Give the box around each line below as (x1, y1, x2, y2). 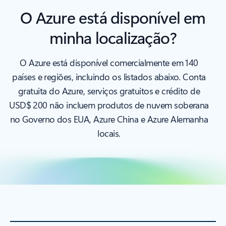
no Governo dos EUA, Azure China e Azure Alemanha (10, 113, 208, 125)
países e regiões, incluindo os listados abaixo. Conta (12, 71, 206, 83)
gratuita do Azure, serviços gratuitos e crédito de (18, 85, 200, 97)
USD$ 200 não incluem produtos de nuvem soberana (9, 99, 209, 111)
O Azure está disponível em (20, 6, 206, 28)
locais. (97, 127, 121, 139)
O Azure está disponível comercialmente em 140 (20, 56, 198, 69)
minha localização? (49, 26, 177, 48)
